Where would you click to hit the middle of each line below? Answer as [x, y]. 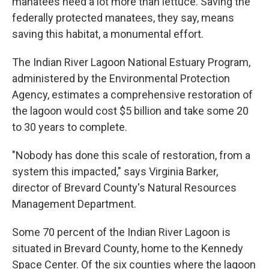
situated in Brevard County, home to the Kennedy [128, 248]
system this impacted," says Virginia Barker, [115, 171]
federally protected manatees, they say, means [123, 18]
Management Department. [74, 204]
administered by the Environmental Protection [121, 78]
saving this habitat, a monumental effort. [108, 34]
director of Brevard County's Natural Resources [124, 188]
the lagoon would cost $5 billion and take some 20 [130, 111]
